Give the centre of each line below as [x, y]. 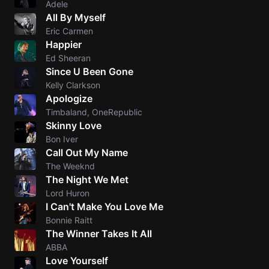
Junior [249, 185]
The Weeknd [70, 166]
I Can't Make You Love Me [104, 207]
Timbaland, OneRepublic [94, 112]
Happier [64, 44]
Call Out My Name [87, 153]
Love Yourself [77, 261]
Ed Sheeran [68, 58]
